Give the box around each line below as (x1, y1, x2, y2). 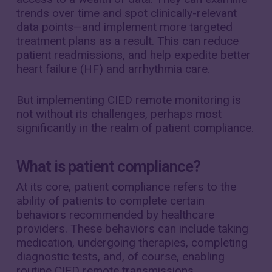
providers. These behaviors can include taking (16, 221, 248, 236)
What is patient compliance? (16, 157, 200, 175)
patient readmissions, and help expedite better (16, 47, 251, 62)
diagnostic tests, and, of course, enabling (16, 249, 225, 263)
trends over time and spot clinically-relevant (16, 5, 237, 20)
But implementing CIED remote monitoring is (16, 93, 241, 107)
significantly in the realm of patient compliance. (16, 121, 254, 135)
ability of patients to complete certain (16, 193, 205, 208)
